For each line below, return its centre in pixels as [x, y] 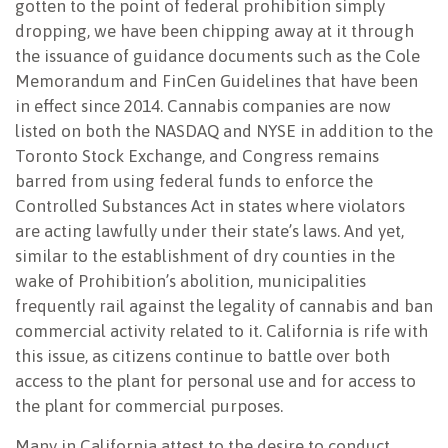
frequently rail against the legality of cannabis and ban [224, 306]
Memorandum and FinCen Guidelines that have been [216, 81]
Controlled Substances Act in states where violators [210, 206]
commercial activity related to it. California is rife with [221, 331]
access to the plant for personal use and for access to [215, 381]
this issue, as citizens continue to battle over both [202, 356]
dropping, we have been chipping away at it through [214, 31]
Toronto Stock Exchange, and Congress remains [197, 156]
